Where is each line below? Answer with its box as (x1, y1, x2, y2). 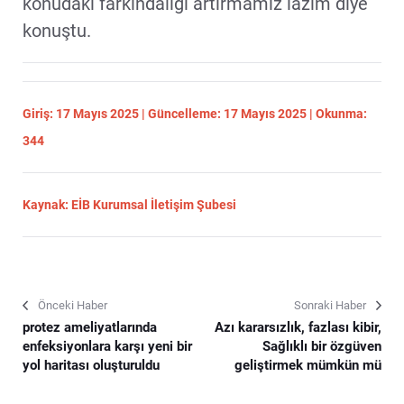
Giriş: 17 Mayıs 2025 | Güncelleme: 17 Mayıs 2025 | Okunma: (23, 106, 367, 121)
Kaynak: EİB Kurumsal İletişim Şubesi (23, 197, 236, 212)
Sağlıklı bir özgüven (262, 337, 381, 354)
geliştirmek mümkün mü (234, 356, 381, 373)
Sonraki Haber (294, 298, 366, 312)
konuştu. (23, 19, 91, 41)
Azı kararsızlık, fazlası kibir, (215, 318, 381, 335)
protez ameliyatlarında (23, 318, 157, 335)
